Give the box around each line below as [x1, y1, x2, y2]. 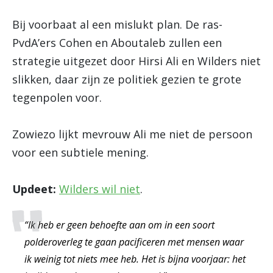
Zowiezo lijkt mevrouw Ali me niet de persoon [12, 127, 252, 141]
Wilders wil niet [59, 182, 140, 196]
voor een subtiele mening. [12, 145, 149, 160]
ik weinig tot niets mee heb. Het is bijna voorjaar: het [24, 252, 246, 266]
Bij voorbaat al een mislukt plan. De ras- [12, 17, 222, 32]
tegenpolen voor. [12, 90, 102, 105]
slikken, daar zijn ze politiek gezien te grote [12, 72, 241, 87]
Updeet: [12, 182, 56, 196]
